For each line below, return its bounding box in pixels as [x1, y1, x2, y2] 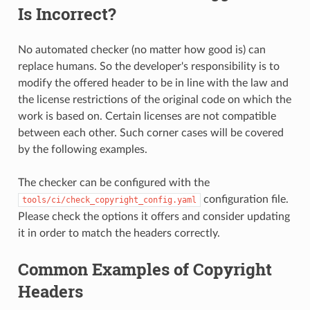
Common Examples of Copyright [17, 257, 272, 280]
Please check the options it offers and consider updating [17, 210, 290, 222]
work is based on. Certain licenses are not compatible [17, 110, 276, 122]
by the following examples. [17, 143, 147, 155]
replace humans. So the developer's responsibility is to [17, 60, 280, 72]
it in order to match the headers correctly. [17, 227, 220, 239]
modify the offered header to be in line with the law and [17, 77, 289, 89]
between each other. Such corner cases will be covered [17, 127, 284, 138]
